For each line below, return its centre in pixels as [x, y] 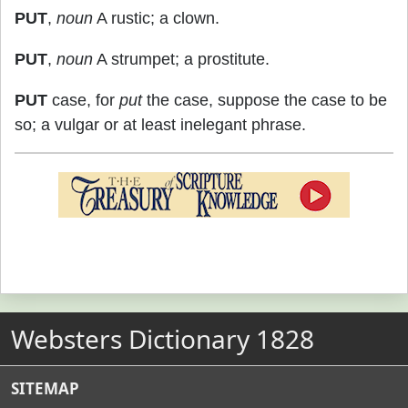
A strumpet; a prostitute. [181, 59]
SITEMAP [45, 388]
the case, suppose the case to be [265, 100]
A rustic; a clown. [156, 18]
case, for [83, 100]
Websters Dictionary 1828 [163, 339]
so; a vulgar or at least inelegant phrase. [160, 125]
